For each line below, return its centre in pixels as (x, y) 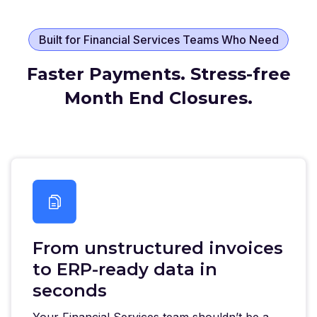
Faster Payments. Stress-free (158, 74)
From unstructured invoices (158, 248)
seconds (70, 290)
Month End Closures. (158, 98)
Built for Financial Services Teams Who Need (158, 39)
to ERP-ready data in (125, 269)
